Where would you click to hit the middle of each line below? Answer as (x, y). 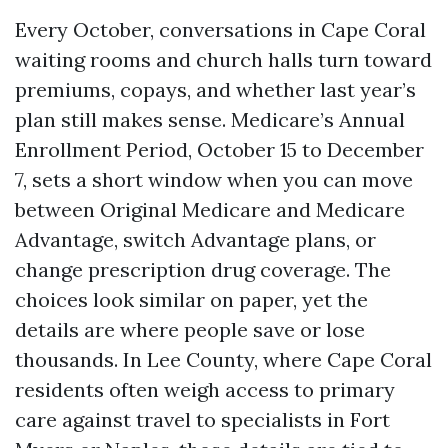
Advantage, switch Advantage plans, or (195, 239)
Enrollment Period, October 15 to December (219, 149)
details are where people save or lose (190, 329)
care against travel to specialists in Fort (202, 419)
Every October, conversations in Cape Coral (220, 29)
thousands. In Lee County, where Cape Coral (223, 359)
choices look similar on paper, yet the (191, 299)
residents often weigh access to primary (205, 389)
